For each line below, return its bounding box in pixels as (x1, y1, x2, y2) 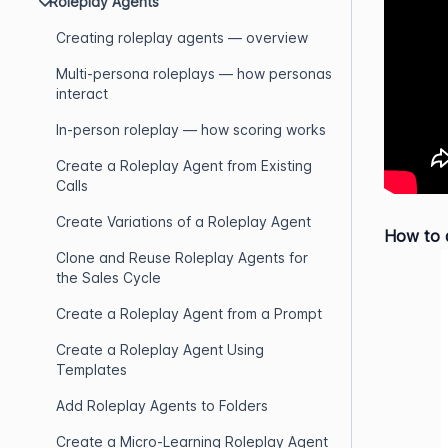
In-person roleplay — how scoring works (56, 121, 326, 138)
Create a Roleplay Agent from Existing (56, 157, 312, 174)
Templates (56, 361, 127, 378)
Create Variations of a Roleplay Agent (56, 213, 311, 230)
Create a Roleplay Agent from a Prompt (56, 305, 322, 322)
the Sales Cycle (56, 269, 161, 286)
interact (56, 85, 108, 102)
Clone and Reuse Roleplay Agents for (56, 249, 308, 266)
